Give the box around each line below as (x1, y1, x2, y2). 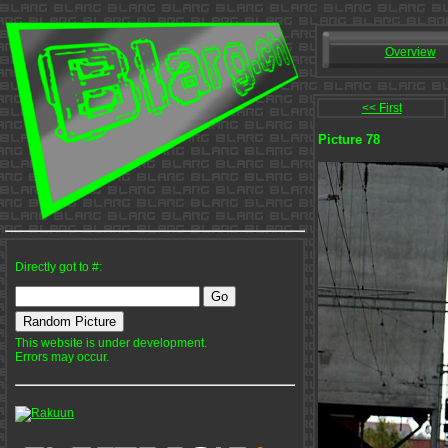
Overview (384, 45, 436, 59)
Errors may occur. (15, 350, 109, 364)
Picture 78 (318, 131, 380, 147)
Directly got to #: (15, 260, 102, 274)
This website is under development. (15, 336, 207, 350)
